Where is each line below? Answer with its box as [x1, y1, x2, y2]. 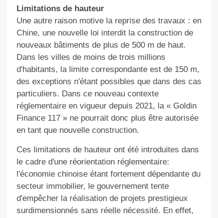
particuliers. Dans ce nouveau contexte [16, 89, 159, 99]
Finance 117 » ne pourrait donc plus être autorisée [16, 113, 199, 123]
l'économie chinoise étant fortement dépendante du [16, 169, 200, 179]
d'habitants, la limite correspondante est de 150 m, [16, 65, 200, 74]
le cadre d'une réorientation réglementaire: [16, 157, 169, 167]
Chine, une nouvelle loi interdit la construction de [16, 28, 193, 38]
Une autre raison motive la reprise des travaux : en [16, 16, 201, 26]
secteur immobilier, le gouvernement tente [16, 182, 169, 191]
